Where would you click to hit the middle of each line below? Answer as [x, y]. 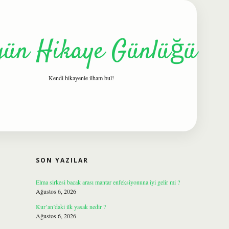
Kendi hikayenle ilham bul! [81, 78]
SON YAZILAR [62, 160]
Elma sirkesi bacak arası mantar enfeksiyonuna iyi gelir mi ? [108, 182]
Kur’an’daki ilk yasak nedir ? [71, 207]
